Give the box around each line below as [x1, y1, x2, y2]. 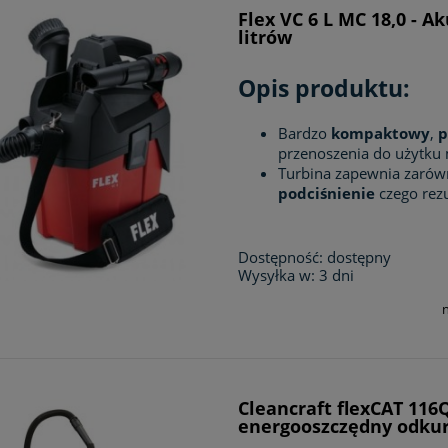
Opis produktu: [238, 73, 411, 105]
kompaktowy [331, 122, 431, 143]
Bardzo [278, 122, 332, 143]
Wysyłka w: [238, 264, 316, 285]
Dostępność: [238, 246, 324, 267]
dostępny [327, 246, 392, 267]
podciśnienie [278, 182, 376, 203]
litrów [238, 24, 293, 49]
